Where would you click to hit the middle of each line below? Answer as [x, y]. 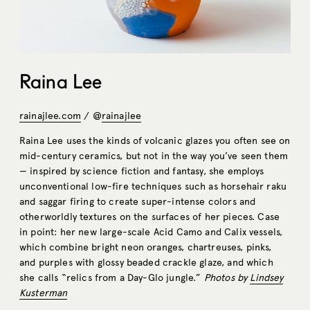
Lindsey [267, 278]
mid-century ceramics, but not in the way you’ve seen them [154, 156]
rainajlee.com [51, 116]
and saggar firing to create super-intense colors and [138, 202]
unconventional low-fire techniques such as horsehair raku [153, 187]
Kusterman [44, 293]
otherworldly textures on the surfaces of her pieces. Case [150, 217]
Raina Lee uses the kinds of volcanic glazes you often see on [155, 141]
